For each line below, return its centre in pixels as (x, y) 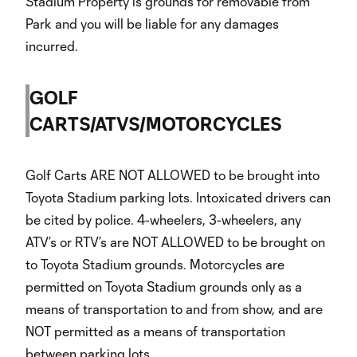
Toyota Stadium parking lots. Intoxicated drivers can (178, 197)
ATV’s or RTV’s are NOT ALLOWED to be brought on (175, 242)
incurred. (52, 46)
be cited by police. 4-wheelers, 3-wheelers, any (163, 220)
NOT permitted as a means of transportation (155, 331)
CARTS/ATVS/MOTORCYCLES (156, 124)
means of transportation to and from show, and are (174, 309)
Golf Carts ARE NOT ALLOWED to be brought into (173, 175)
